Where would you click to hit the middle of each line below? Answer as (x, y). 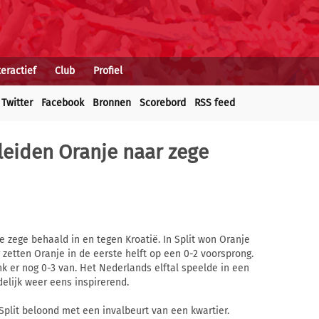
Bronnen (112, 103)
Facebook (63, 103)
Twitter (17, 103)
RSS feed (215, 103)
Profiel (108, 71)
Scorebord (163, 103)
